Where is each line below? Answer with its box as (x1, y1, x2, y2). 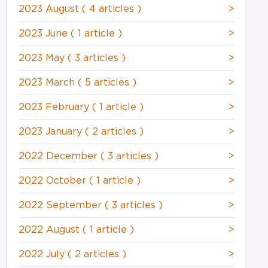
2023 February (18, 102, 92, 112)
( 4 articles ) (81, 4, 141, 14)
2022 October (18, 175, 89, 185)
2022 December (18, 151, 100, 161)
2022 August (18, 224, 83, 234)
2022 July (18, 249, 68, 259)
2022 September (18, 200, 105, 210)
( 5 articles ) (77, 77, 136, 87)
